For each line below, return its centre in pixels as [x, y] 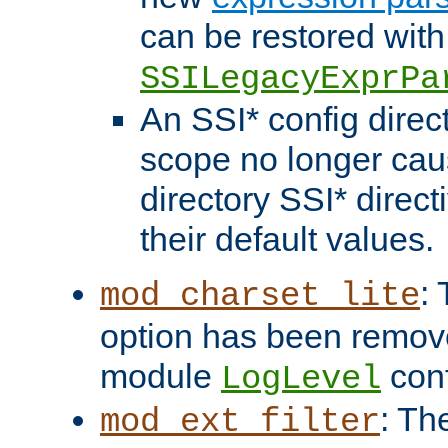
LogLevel [301, 379]
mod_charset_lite [260, 296]
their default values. [287, 239]
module [160, 376]
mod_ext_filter [240, 422]
